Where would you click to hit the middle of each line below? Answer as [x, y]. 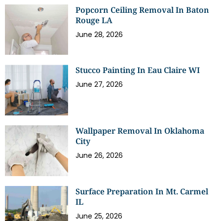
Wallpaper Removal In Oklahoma [140, 131]
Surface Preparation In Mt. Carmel [142, 191]
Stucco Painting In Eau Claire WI [138, 70]
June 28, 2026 [99, 34]
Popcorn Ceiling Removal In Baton [143, 10]
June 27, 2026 [99, 85]
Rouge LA [95, 20]
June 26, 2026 [99, 155]
